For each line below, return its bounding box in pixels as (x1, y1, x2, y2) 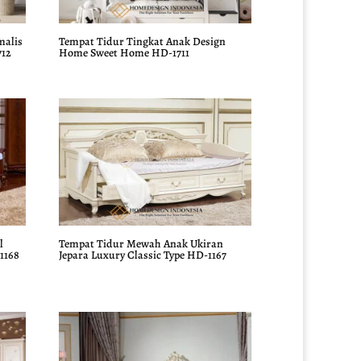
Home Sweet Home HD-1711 (59, 44, 190, 60)
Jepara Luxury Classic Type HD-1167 (59, 247, 227, 263)
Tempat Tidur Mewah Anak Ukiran (59, 236, 224, 252)
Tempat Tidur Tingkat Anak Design (59, 33, 226, 49)
